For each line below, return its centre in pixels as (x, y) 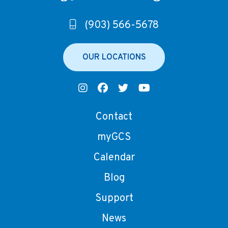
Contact (114, 117)
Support (114, 199)
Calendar (114, 158)
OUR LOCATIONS (114, 57)
